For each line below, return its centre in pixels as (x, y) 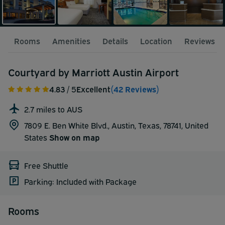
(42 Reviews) (135, 89)
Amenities (71, 40)
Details (115, 40)
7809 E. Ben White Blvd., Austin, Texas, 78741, (104, 125)
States (37, 137)
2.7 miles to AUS (53, 109)
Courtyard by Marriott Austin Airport (93, 71)
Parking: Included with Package (80, 181)
